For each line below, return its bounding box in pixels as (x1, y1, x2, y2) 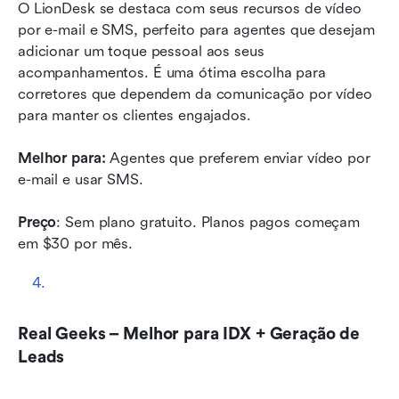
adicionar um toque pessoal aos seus (18, 42, 265, 60)
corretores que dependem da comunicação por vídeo (18, 85, 372, 102)
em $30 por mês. (18, 234, 137, 252)
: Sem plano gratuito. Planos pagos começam (56, 213, 360, 231)
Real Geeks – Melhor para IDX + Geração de (18, 323, 361, 344)
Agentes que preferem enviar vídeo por (105, 149, 370, 167)
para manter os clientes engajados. (18, 106, 251, 124)
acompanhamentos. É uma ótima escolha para (18, 63, 326, 81)
